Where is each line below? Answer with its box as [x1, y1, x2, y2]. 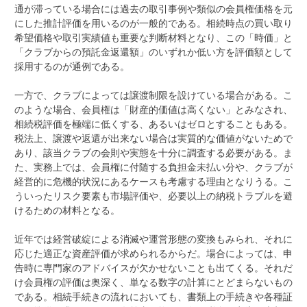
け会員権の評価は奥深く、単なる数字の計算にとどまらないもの [14, 275, 293, 289]
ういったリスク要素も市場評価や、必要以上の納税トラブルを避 [14, 189, 293, 203]
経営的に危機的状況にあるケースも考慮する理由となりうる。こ [14, 175, 293, 188]
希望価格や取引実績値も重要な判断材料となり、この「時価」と [14, 31, 293, 45]
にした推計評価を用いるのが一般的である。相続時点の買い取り [14, 16, 293, 30]
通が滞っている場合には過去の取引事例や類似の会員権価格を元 [14, 2, 293, 16]
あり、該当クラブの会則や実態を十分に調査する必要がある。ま [14, 146, 293, 160]
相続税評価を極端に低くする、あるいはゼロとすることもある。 [14, 117, 293, 131]
